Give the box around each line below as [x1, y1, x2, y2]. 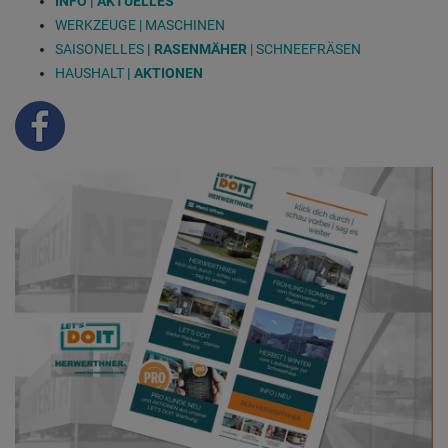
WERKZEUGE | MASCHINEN [55, 17, 225, 34]
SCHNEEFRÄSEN [256, 41, 361, 58]
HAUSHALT [55, 65, 127, 82]
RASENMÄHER [154, 41, 247, 58]
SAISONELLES [55, 41, 144, 58]
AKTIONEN [134, 65, 206, 82]
